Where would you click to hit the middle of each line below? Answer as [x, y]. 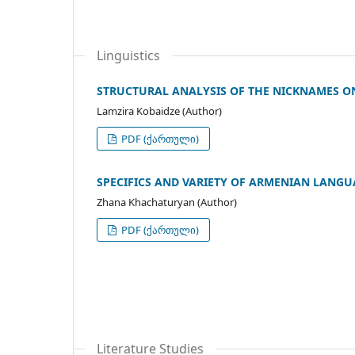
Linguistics [128, 55]
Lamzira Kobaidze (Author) [159, 111]
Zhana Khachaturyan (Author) [167, 202]
